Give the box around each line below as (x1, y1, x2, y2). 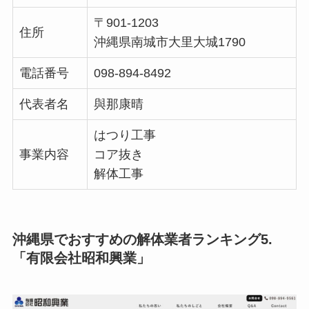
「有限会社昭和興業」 (12, 250, 150, 266)
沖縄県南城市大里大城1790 (93, 34, 246, 49)
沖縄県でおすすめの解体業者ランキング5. (12, 231, 272, 247)
